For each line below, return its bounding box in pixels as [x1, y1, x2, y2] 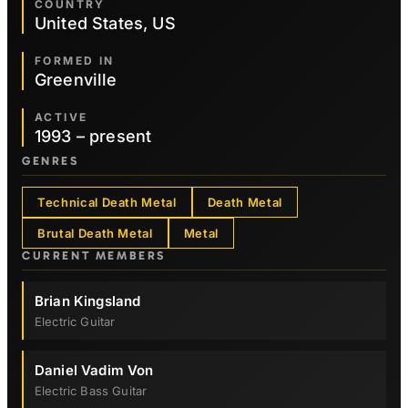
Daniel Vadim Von [35, 362, 154, 379]
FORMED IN [35, 54, 115, 67]
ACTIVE [35, 110, 88, 124]
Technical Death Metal [37, 195, 177, 209]
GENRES [22, 154, 79, 168]
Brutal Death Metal [37, 226, 153, 240]
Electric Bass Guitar [35, 383, 148, 398]
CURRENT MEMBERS [22, 249, 166, 262]
